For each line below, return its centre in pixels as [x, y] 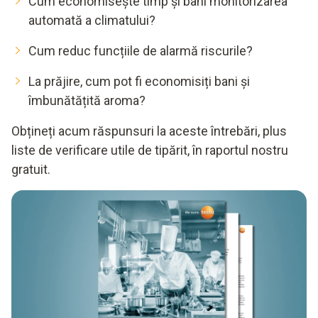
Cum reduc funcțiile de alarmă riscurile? [141, 51]
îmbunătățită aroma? [87, 100]
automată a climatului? [92, 20]
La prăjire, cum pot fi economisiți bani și [139, 81]
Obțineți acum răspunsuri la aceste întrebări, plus [149, 131]
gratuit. [31, 169]
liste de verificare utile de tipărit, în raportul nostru [150, 150]
